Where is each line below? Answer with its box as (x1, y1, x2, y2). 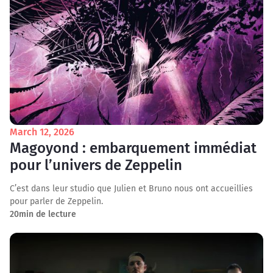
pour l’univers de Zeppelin (10, 157, 182, 174)
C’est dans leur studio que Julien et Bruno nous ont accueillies (10, 183, 253, 194)
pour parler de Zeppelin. (10, 196, 103, 207)
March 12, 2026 (10, 126, 74, 138)
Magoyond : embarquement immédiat (10, 140, 257, 157)
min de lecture (19, 209, 76, 219)
